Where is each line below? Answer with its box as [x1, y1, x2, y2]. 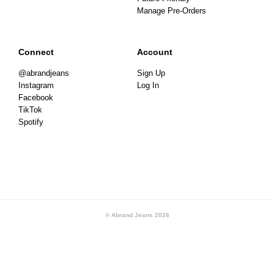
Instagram [18, 81, 54, 91]
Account [137, 47, 172, 57]
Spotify [18, 118, 43, 127]
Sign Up [137, 69, 165, 78]
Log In [137, 81, 159, 91]
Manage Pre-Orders [137, 7, 206, 16]
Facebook [18, 94, 53, 103]
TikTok [18, 106, 42, 115]
